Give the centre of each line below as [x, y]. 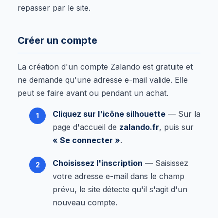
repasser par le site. [54, 8]
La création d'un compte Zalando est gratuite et [105, 66]
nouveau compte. [85, 202]
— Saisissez [165, 163]
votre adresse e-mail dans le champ [118, 176]
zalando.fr [139, 127]
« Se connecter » [86, 140]
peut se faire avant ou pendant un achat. [93, 93]
